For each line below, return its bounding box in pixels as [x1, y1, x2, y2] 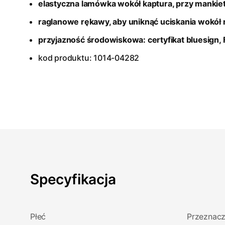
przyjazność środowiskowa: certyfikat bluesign [38, 35, 219, 45]
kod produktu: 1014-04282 [38, 53, 140, 63]
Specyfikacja [30, 171, 116, 188]
